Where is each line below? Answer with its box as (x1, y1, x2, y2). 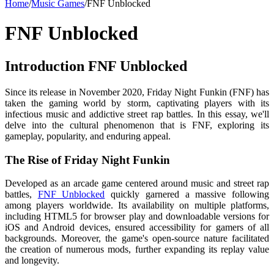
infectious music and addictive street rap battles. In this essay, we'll (5, 108, 269, 119)
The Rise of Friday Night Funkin (5, 153, 170, 166)
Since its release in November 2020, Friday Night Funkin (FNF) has (5, 86, 269, 97)
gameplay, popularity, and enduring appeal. (5, 130, 171, 141)
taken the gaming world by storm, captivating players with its (5, 97, 269, 108)
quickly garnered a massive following (105, 189, 270, 200)
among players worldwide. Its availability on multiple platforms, (5, 200, 269, 211)
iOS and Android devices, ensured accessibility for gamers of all (5, 222, 269, 233)
